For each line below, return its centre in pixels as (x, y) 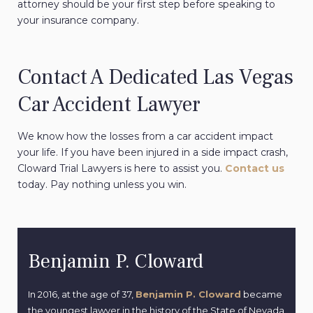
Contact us (255, 169)
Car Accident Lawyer (109, 105)
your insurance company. (78, 21)
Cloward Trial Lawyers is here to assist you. (121, 169)
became (262, 294)
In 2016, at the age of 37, (82, 294)
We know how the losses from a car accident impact (145, 137)
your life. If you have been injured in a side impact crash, (153, 153)
